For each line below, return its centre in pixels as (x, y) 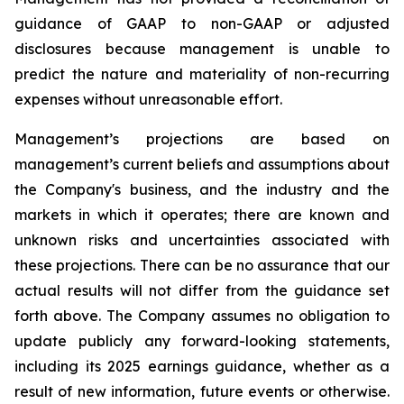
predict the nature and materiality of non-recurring (202, 74)
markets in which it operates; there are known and (202, 215)
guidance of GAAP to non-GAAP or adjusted (202, 23)
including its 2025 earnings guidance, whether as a (202, 366)
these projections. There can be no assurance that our (202, 265)
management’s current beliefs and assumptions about (202, 164)
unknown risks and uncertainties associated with (202, 240)
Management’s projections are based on (202, 139)
